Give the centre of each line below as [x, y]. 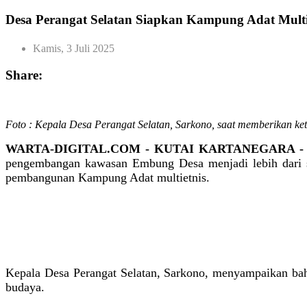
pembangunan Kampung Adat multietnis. [108, 178]
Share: [24, 75]
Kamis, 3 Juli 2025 [74, 48]
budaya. [25, 287]
